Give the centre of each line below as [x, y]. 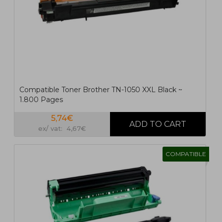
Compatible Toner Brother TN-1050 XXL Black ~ [101, 90]
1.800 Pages [41, 100]
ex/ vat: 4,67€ [62, 128]
